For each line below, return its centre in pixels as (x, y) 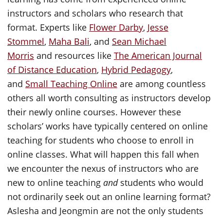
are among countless (162, 84)
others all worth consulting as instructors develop (109, 98)
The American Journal (158, 55)
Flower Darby (116, 27)
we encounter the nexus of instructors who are (103, 168)
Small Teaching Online (71, 84)
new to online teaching (55, 182)
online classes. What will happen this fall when (103, 154)
